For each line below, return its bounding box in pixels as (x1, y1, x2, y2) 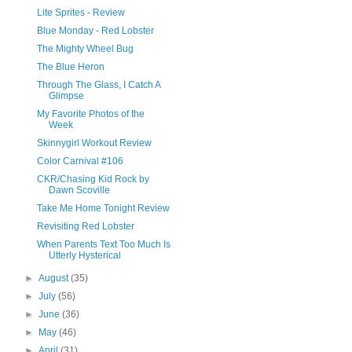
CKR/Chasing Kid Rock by (36, 174, 149, 185)
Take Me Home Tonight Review (36, 203, 170, 214)
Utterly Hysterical (48, 250, 121, 261)
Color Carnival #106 (36, 156, 123, 167)
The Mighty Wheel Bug (36, 43, 134, 54)
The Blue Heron (36, 61, 104, 72)
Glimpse (48, 90, 84, 101)
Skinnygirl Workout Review (36, 137, 152, 148)
